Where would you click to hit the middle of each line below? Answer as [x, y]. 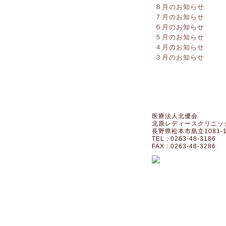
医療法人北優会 [175, 116]
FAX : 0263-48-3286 [184, 146]
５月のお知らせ [179, 37]
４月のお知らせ [179, 47]
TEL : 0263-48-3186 [184, 139]
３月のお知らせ [179, 57]
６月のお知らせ [179, 27]
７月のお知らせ [179, 17]
